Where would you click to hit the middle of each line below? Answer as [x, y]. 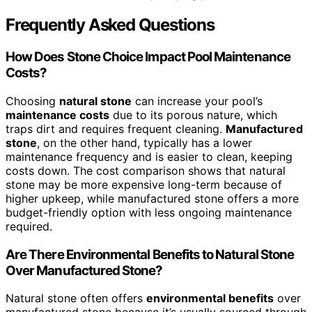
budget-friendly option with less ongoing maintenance [149, 212]
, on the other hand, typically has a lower [145, 142]
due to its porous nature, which [193, 115]
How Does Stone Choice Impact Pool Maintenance [148, 57]
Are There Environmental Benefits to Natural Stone [150, 254]
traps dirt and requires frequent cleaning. [116, 128]
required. [29, 226]
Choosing [32, 101]
